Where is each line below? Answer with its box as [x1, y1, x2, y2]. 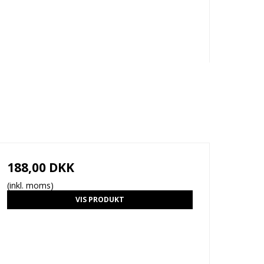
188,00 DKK [6, 159, 74, 176]
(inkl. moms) [6, 180, 54, 192]
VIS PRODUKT [75, 194, 124, 205]
